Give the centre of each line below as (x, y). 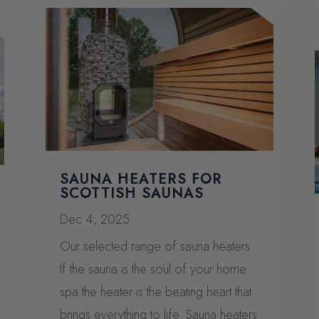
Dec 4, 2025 (94, 219)
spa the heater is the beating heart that (155, 292)
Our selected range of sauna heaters (155, 246)
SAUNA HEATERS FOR (141, 179)
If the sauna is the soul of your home (153, 269)
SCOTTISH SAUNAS (131, 193)
